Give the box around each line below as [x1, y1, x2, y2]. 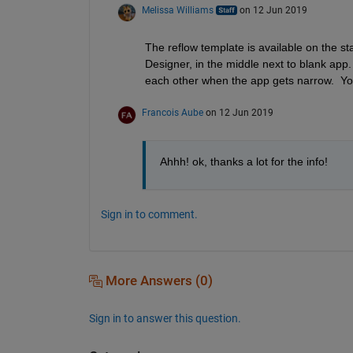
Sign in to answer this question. [88, 311, 241, 325]
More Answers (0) [102, 273, 213, 288]
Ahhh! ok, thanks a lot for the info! [159, 154, 328, 168]
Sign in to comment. [100, 207, 198, 221]
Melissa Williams [141, 4, 214, 16]
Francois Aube [141, 106, 203, 118]
